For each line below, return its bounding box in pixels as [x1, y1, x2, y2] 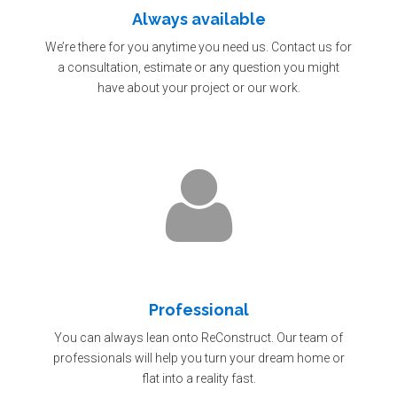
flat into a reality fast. [141, 371, 256, 385]
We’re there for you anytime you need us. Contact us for [45, 40, 352, 54]
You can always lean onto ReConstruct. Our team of [54, 331, 343, 345]
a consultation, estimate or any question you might [58, 60, 339, 74]
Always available [131, 10, 266, 28]
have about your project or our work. [97, 81, 300, 95]
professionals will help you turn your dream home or [52, 351, 345, 365]
